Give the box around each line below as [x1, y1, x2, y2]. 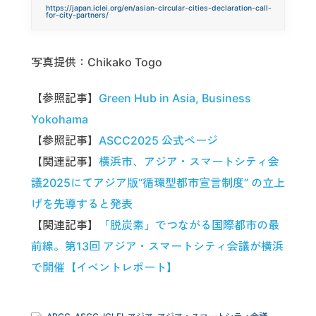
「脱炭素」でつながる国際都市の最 [99, 217, 279, 232]
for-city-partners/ [46, 10, 111, 20]
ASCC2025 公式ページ [99, 133, 218, 147]
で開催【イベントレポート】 [31, 260, 178, 274]
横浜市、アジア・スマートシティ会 [99, 154, 279, 169]
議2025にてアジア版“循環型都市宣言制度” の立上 [31, 175, 285, 190]
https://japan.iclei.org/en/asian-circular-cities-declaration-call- [46, 3, 272, 13]
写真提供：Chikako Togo [31, 54, 162, 69]
